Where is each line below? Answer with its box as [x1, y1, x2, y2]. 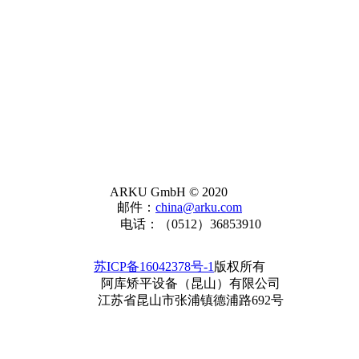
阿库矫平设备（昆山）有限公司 [101, 276, 280, 290]
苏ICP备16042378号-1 [94, 259, 214, 273]
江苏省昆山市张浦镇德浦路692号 [98, 292, 284, 307]
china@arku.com [155, 200, 242, 214]
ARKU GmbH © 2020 [109, 184, 228, 199]
